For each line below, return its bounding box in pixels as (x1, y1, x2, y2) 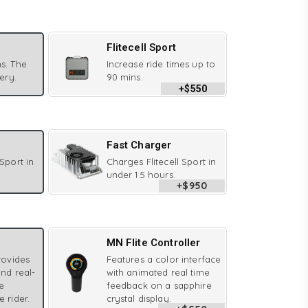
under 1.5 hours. (106, 169, 175, 180)
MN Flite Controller (106, 236, 201, 249)
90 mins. (106, 71, 143, 82)
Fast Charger (106, 139, 172, 151)
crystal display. (106, 293, 171, 304)
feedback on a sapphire (106, 280, 212, 291)
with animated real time (106, 267, 210, 278)
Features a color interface (106, 254, 221, 265)
